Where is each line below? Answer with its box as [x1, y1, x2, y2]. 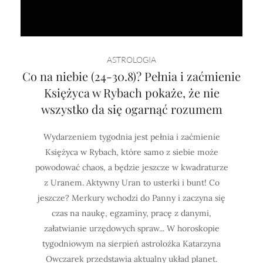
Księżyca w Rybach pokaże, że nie [43, 84, 220, 100]
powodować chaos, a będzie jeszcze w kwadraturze [35, 161, 228, 173]
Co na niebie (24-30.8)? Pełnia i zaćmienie [22, 68, 241, 84]
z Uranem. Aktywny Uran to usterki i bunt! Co [43, 177, 220, 188]
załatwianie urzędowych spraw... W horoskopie [43, 222, 220, 234]
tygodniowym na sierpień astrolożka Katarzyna [42, 238, 221, 249]
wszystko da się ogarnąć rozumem [41, 100, 222, 117]
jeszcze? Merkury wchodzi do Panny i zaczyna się [38, 192, 225, 203]
